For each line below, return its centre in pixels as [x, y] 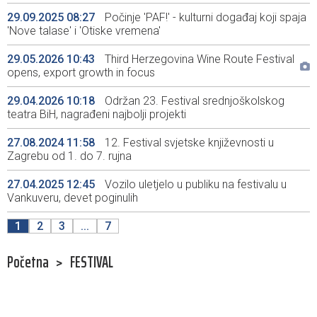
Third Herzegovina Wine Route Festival [198, 59]
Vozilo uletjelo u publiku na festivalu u [194, 185]
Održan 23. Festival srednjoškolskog [193, 101]
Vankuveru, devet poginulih [73, 198]
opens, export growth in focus [81, 73]
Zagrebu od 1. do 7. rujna [69, 156]
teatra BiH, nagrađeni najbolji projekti [97, 115]
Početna [28, 263]
